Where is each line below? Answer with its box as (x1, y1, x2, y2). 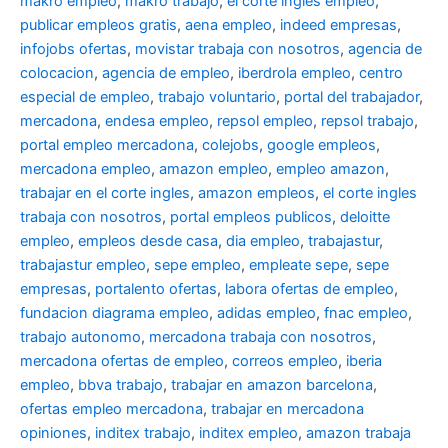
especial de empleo (20, 88, 150, 107)
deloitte (340, 208, 390, 227)
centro (359, 64, 403, 83)
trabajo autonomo (20, 328, 141, 347)
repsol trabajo (321, 112, 414, 131)
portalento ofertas (95, 280, 217, 299)
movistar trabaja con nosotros (135, 40, 340, 59)
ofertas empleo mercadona (20, 400, 203, 419)
